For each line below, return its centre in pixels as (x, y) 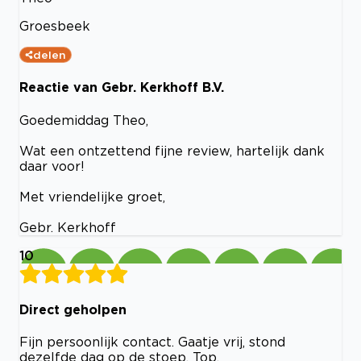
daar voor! (52, 166)
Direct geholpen (73, 309)
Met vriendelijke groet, (92, 196)
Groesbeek (55, 26)
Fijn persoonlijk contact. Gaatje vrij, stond (152, 342)
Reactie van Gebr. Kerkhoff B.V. (122, 87)
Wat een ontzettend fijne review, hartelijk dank (172, 150)
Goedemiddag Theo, (84, 120)
